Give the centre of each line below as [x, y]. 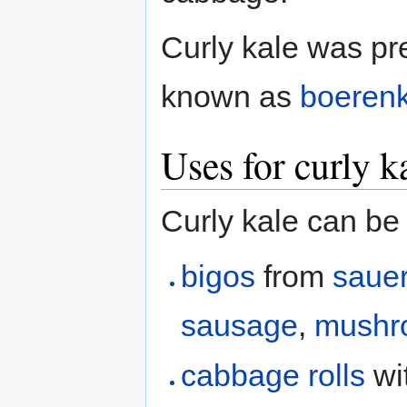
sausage [240, 325]
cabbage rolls [273, 376]
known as [230, 96]
